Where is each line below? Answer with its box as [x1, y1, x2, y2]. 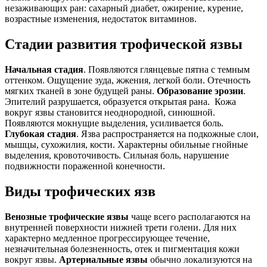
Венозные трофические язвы [5, 212, 129, 222]
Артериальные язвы [59, 254, 148, 265]
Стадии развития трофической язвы [5, 36, 243, 52]
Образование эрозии [157, 86, 243, 97]
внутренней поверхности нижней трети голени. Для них [5, 222, 237, 233]
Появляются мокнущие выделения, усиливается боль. [5, 118, 223, 129]
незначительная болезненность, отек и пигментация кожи [5, 244, 240, 254]
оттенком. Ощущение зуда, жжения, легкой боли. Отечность [5, 75, 250, 86]
